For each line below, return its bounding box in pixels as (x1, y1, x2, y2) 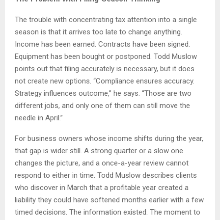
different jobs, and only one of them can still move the (15, 101, 190, 110)
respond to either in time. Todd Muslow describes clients (15, 171, 197, 180)
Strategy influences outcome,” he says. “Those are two (15, 89, 192, 98)
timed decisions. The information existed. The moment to (15, 208, 200, 217)
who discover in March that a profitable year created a (15, 183, 189, 192)
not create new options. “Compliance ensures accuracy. (15, 77, 194, 86)
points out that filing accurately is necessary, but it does (15, 64, 194, 74)
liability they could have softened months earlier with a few (15, 195, 204, 205)
